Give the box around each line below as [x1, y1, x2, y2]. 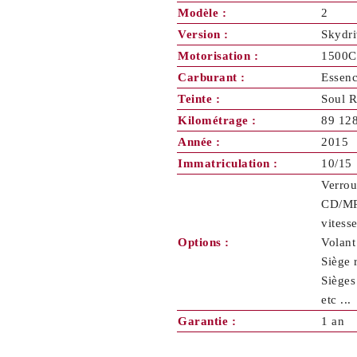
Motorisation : [178, 49, 258, 62]
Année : [178, 135, 221, 148]
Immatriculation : [178, 157, 278, 170]
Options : [178, 236, 229, 249]
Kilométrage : [178, 114, 257, 127]
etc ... [321, 293, 351, 306]
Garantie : [178, 315, 236, 328]
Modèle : [178, 6, 226, 19]
